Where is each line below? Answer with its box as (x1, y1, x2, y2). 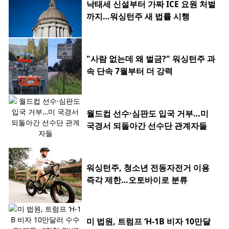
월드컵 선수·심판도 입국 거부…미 (86, 108, 209, 120)
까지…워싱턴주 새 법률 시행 (86, 11, 190, 22)
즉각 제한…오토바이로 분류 (86, 174, 188, 186)
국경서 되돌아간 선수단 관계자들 (86, 120, 207, 132)
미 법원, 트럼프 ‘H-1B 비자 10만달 (86, 216, 211, 227)
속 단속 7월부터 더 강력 (86, 65, 173, 77)
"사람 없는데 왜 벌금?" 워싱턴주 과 (86, 53, 215, 65)
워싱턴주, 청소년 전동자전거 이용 (86, 162, 210, 174)
